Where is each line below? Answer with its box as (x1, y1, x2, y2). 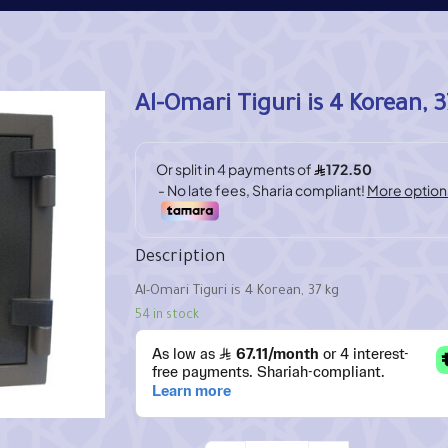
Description (134, 249, 225, 267)
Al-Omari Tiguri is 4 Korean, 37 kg (134, 284, 339, 299)
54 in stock (134, 309, 199, 323)
